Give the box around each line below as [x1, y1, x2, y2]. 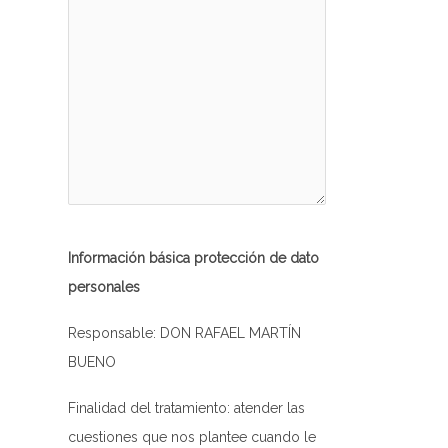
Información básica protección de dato [68, 250, 319, 267]
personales [68, 279, 140, 296]
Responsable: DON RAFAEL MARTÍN [68, 325, 301, 342]
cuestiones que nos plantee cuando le [68, 428, 316, 445]
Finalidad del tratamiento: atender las [68, 399, 305, 416]
